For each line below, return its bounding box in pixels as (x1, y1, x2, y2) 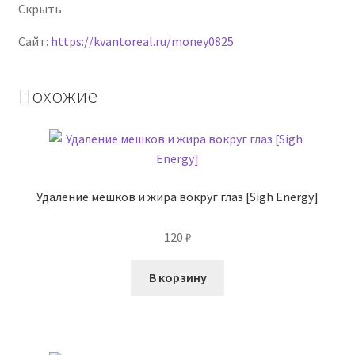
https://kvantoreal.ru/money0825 (50, 32, 234, 49)
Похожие (17, 83, 97, 109)
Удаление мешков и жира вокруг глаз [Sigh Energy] (36, 189, 319, 205)
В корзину (148, 269, 207, 285)
